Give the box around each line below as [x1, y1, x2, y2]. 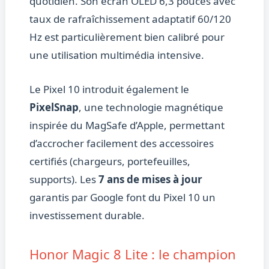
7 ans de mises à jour [98, 172, 202, 187]
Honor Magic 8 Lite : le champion [29, 245, 236, 264]
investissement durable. [29, 208, 145, 223]
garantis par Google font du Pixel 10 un [29, 190, 216, 205]
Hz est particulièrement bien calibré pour [29, 30, 225, 44]
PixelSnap [29, 100, 79, 115]
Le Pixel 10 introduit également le [29, 82, 189, 97]
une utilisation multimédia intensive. [29, 48, 204, 62]
